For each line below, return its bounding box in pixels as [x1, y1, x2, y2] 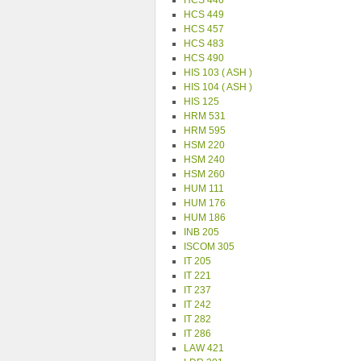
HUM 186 [184, 212, 226, 223]
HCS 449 [184, 9, 224, 20]
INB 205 [184, 226, 219, 238]
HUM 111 [184, 183, 224, 194]
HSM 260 [184, 168, 225, 180]
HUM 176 [184, 197, 226, 209]
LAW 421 [184, 342, 224, 354]
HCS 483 [184, 38, 224, 49]
